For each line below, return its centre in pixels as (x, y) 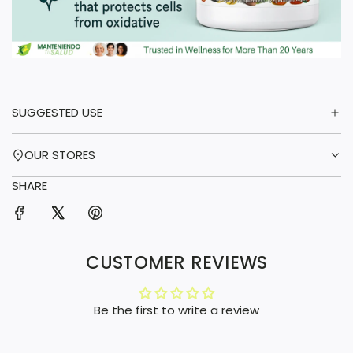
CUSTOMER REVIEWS (176, 262)
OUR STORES (60, 155)
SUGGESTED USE (57, 112)
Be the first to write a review (176, 310)
